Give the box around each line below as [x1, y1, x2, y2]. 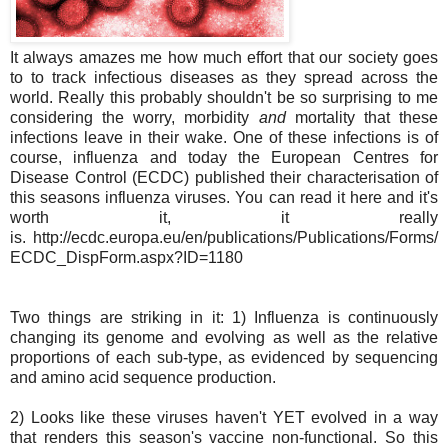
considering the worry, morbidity [10, 108, 259, 126]
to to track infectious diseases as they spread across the [10, 68, 438, 86]
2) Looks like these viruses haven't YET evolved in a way [10, 408, 438, 426]
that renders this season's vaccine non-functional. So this [10, 428, 438, 446]
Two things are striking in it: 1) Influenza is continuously [10, 308, 438, 326]
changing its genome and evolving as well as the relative [10, 328, 438, 346]
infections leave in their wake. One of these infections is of [10, 128, 438, 146]
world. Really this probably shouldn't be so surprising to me [10, 88, 438, 106]
